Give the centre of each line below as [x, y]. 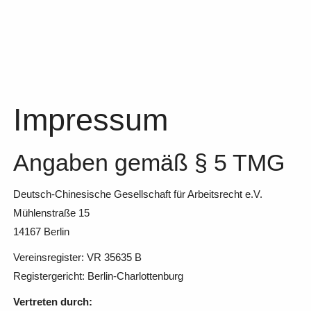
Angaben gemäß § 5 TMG [149, 162]
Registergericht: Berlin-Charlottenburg [98, 276]
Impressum [90, 119]
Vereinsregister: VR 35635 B [77, 257]
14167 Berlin [41, 231]
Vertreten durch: [52, 301]
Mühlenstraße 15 [51, 212]
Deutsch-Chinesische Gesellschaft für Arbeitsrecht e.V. [137, 194]
